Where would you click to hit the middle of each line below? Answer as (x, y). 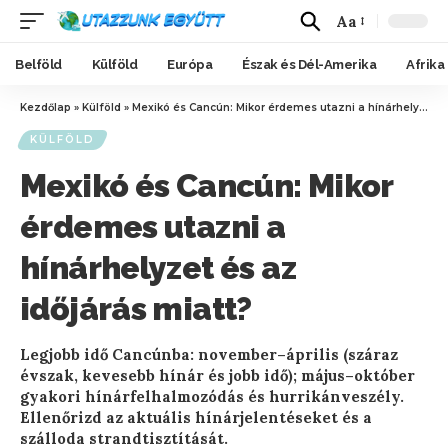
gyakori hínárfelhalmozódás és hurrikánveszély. (212, 396)
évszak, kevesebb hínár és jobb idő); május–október (217, 375)
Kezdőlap (45, 107)
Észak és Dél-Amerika (309, 64)
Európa (189, 64)
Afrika (425, 64)
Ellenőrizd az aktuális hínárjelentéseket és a (196, 417)
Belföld (38, 64)
